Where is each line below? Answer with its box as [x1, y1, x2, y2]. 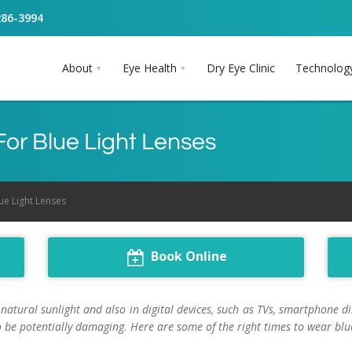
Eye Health [123, 60, 177, 75]
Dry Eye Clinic [207, 60, 275, 75]
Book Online [150, 247, 227, 265]
